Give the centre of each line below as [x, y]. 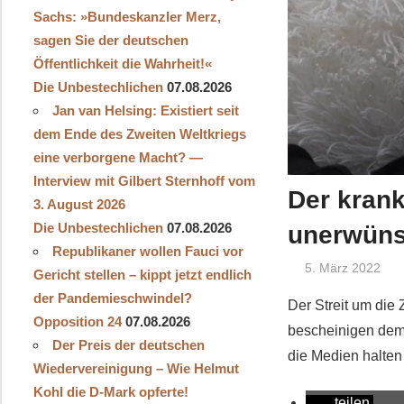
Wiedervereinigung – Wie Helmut [136, 368]
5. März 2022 [343, 268]
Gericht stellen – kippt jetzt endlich [142, 274]
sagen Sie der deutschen [110, 40]
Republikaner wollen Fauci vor [147, 251]
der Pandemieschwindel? [112, 298]
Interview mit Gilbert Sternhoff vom [144, 180]
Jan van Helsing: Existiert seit [145, 110]
